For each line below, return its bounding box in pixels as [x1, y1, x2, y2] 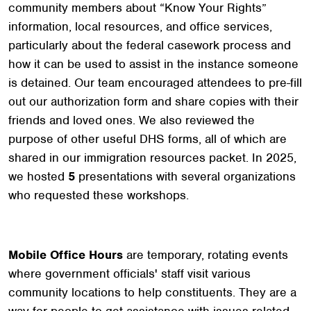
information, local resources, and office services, [8, 19, 272, 34]
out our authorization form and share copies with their [8, 94, 299, 109]
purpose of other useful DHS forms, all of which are [8, 131, 287, 146]
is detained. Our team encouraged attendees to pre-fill [8, 75, 302, 90]
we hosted [8, 169, 68, 184]
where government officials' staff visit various [8, 266, 251, 281]
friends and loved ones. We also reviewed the [8, 112, 255, 128]
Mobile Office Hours [8, 247, 123, 262]
